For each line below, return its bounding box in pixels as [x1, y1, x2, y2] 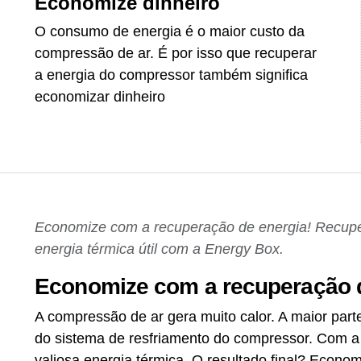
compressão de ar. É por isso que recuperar [35, 44, 317, 61]
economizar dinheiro [35, 88, 166, 105]
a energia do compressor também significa [35, 66, 309, 83]
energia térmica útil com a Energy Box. [35, 240, 284, 257]
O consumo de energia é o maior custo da [35, 23, 305, 39]
